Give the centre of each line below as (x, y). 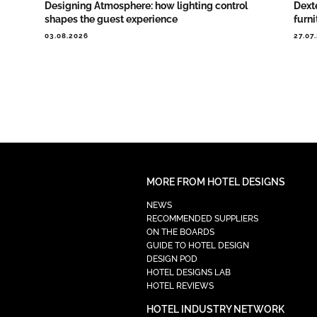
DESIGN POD (172, 259)
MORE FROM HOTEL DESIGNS (215, 182)
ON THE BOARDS (180, 232)
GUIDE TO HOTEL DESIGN (197, 246)
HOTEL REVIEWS (180, 286)
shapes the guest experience (111, 19)
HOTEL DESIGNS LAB (188, 273)
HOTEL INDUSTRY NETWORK (215, 310)
